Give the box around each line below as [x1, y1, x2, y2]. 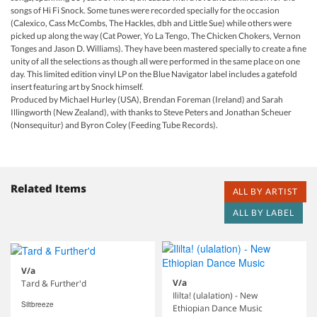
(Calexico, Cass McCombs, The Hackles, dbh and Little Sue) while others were [11, 17, 292, 28]
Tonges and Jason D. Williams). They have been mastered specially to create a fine [11, 42, 306, 54]
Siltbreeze [21, 299, 54, 310]
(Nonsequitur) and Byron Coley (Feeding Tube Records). [11, 119, 218, 130]
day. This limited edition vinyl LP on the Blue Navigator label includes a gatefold [11, 68, 297, 79]
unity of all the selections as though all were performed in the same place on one [11, 55, 300, 67]
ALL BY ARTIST [232, 185, 298, 197]
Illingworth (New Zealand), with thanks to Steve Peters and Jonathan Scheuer [11, 106, 292, 117]
